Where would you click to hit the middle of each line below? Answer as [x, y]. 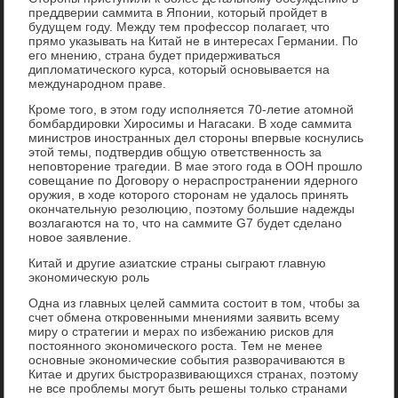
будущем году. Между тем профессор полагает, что [179, 26]
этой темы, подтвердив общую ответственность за [175, 151]
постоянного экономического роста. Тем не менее [176, 345]
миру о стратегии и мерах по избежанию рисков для [182, 331]
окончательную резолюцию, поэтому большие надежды [192, 208]
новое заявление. [80, 237]
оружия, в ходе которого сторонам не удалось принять [189, 194]
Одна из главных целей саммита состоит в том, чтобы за [195, 302]
